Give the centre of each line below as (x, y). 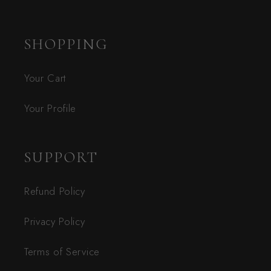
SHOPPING (66, 44)
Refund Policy (55, 191)
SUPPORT (61, 157)
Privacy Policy (55, 221)
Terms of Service (62, 251)
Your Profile (51, 108)
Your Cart (45, 78)
